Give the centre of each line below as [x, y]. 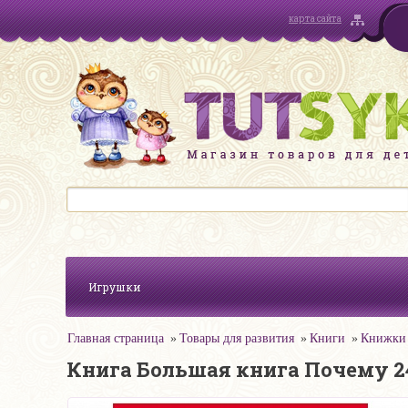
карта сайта [315, 19]
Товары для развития [237, 338]
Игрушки [115, 287]
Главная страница [116, 338]
